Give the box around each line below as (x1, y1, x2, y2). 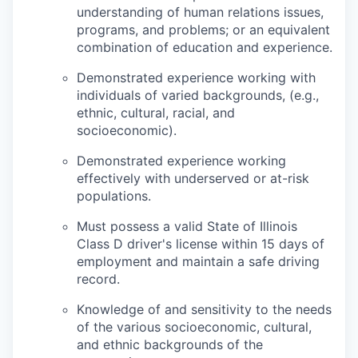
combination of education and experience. (77, 39, 332, 55)
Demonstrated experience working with (77, 70, 316, 86)
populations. (77, 188, 151, 204)
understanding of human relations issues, (77, 4, 324, 20)
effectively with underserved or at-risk (77, 170, 309, 186)
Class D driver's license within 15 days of (77, 236, 324, 252)
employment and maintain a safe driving (77, 253, 320, 269)
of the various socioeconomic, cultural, (77, 319, 312, 335)
